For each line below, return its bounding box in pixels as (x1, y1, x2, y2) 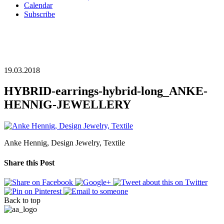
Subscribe (24, 9, 55, 18)
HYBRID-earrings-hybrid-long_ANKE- (4, 84, 207, 98)
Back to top (4, 195, 40, 204)
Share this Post (4, 158, 54, 167)
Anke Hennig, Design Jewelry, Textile (4, 138, 125, 147)
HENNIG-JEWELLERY (4, 98, 131, 111)
